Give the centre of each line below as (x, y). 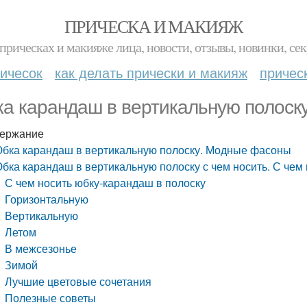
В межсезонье (41, 248)
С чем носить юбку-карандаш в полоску (106, 183)
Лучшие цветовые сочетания (78, 281)
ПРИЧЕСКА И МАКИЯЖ (153, 26)
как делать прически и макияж (151, 72)
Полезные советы (51, 298)
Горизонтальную (47, 199)
